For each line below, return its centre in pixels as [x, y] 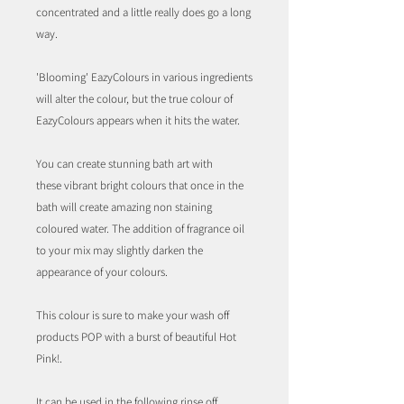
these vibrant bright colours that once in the [140, 186]
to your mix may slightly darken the [119, 251]
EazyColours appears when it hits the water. [138, 121]
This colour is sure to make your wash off [133, 316]
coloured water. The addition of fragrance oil [140, 229]
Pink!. [49, 359]
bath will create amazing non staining [124, 207]
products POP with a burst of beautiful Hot [136, 337]
